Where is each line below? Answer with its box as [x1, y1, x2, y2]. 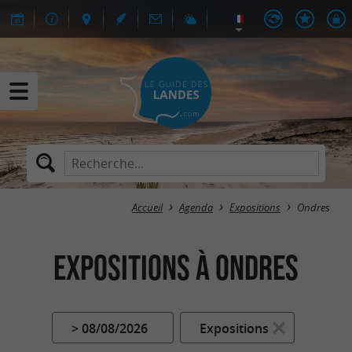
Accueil [132, 201, 163, 214]
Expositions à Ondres [53, 247, 299, 287]
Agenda [179, 201, 213, 214]
